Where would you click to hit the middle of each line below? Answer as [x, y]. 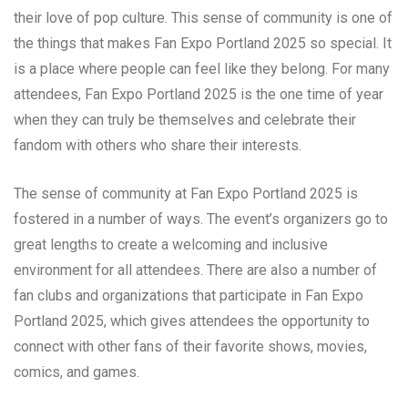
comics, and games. [76, 372]
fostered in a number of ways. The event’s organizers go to [201, 219]
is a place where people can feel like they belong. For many [202, 68]
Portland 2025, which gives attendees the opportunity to [192, 321]
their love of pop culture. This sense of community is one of [203, 17]
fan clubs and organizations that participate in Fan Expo [189, 295]
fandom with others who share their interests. [158, 145]
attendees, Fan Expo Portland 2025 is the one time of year [199, 94]
